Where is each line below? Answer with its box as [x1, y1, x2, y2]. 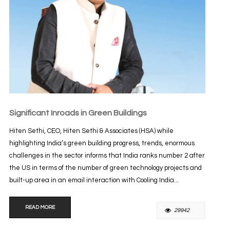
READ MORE [25, 205, 55, 210]
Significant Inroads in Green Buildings [9, 109, 147, 118]
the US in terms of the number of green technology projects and [9, 164, 202, 172]
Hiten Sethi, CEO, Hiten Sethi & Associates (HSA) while [9, 127, 174, 135]
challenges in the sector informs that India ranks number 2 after [9, 152, 205, 160]
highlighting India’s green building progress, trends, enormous [9, 140, 195, 147]
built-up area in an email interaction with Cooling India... [9, 177, 179, 184]
